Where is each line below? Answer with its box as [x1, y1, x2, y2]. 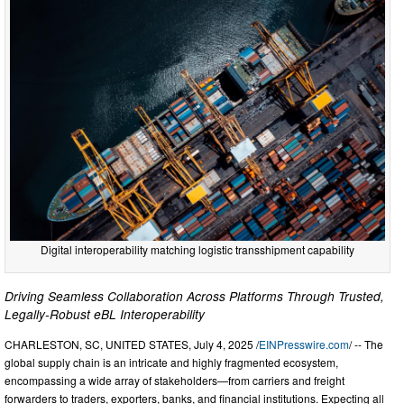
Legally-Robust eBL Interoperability [5, 305, 205, 324]
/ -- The [349, 336, 383, 353]
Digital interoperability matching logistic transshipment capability [41, 242, 354, 258]
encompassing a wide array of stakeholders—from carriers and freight [5, 372, 344, 389]
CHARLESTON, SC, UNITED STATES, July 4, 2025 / [5, 336, 259, 353]
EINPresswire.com [259, 336, 349, 353]
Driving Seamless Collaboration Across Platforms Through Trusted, [5, 287, 384, 306]
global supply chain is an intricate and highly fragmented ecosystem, [5, 354, 338, 371]
